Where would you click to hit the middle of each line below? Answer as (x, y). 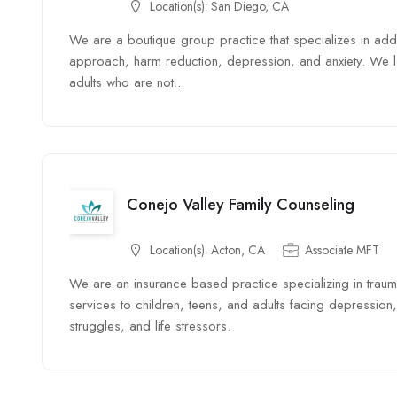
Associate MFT (342, 250)
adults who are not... (127, 82)
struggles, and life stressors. (150, 326)
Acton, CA (238, 250)
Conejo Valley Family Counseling (241, 204)
